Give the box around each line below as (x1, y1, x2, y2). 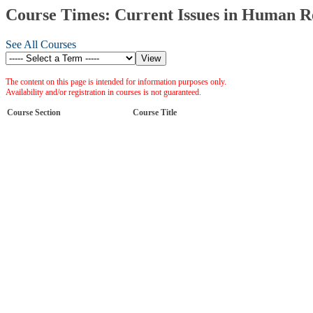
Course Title (133, 107, 177, 117)
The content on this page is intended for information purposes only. (6, 76, 226, 87)
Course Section (7, 107, 61, 117)
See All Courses (6, 38, 76, 50)
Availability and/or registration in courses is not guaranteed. (6, 87, 201, 97)
